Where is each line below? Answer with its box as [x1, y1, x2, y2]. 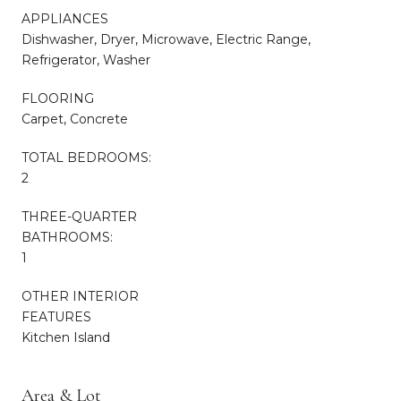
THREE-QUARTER [21, 208, 137, 225]
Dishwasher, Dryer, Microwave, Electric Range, [21, 30, 311, 47]
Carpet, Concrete [21, 110, 128, 127]
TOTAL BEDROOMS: [21, 149, 151, 166]
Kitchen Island [21, 328, 110, 346]
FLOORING [21, 90, 94, 107]
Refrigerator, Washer [21, 51, 150, 68]
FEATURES [21, 308, 91, 325]
